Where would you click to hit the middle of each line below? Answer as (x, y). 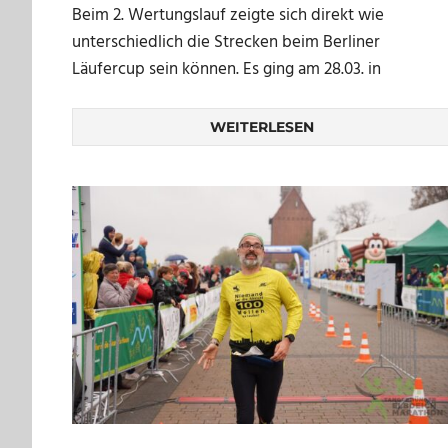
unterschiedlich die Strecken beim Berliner (226, 42)
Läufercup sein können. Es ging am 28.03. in (226, 69)
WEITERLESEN (262, 127)
